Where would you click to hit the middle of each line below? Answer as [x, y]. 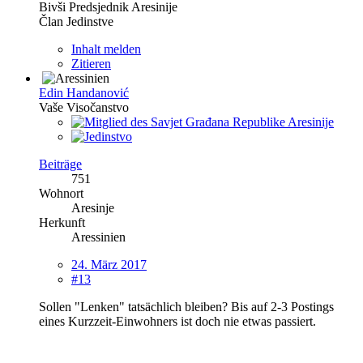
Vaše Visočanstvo [84, 107]
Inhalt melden [106, 49]
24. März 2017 [109, 264]
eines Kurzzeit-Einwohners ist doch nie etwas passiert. [177, 321]
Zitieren [91, 63]
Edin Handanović [84, 92]
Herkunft [62, 222]
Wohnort [61, 193]
